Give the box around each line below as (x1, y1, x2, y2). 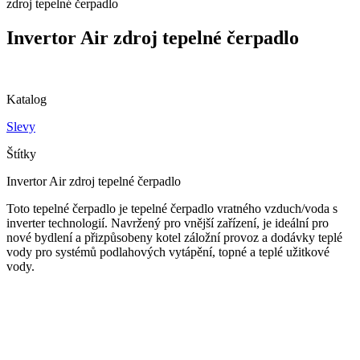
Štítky (6, 147, 36, 162)
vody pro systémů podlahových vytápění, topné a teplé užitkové (6, 245, 329, 260)
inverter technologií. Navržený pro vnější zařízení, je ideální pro (6, 216, 329, 231)
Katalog (6, 92, 47, 107)
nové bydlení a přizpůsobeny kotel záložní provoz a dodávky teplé (6, 231, 342, 245)
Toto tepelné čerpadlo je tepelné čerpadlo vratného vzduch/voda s (6, 202, 337, 216)
